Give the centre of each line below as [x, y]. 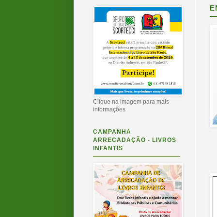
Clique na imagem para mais [131, 102]
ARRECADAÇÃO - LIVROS [135, 140]
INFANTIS [108, 148]
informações [109, 109]
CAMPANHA [112, 132]
